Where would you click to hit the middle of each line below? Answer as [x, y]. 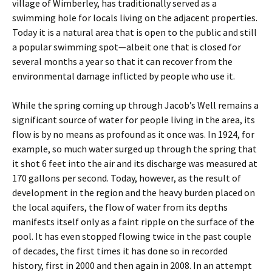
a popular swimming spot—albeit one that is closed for [127, 47]
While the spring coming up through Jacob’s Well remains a [135, 105]
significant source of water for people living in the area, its [134, 120]
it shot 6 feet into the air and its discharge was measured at [135, 163]
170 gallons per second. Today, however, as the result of [127, 178]
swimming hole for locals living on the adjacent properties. [135, 18]
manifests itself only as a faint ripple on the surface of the [133, 222]
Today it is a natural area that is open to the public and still [134, 32]
